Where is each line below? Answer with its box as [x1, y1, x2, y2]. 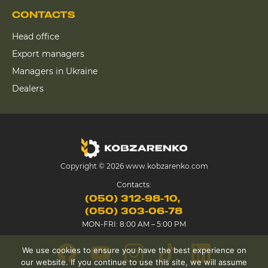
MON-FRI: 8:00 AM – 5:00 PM [82, 219, 186, 229]
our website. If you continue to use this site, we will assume [21, 257, 247, 267]
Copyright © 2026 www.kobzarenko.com [60, 161, 208, 170]
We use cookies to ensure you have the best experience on [22, 245, 246, 255]
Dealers [12, 83, 44, 94]
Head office [12, 31, 59, 42]
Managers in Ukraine [12, 65, 98, 77]
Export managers [12, 48, 84, 59]
